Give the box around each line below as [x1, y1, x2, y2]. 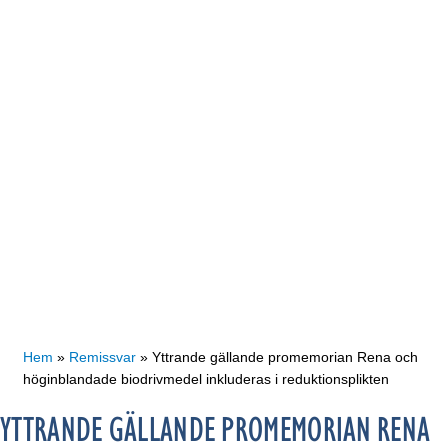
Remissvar [69, 349, 136, 365]
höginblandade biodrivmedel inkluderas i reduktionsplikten [23, 371, 389, 387]
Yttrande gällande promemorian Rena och [152, 349, 418, 365]
